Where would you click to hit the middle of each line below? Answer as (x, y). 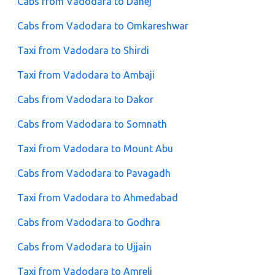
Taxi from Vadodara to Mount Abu (95, 149)
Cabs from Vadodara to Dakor (85, 100)
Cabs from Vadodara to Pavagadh (94, 173)
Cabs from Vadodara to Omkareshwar (103, 26)
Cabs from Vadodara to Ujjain (84, 247)
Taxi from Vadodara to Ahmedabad (98, 198)
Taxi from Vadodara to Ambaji (86, 75)
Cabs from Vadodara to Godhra (89, 223)
